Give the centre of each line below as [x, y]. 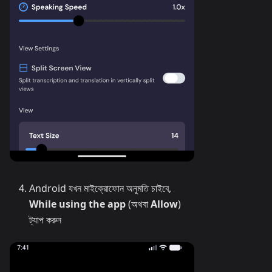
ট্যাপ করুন [45, 219]
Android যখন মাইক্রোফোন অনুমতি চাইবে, [100, 188]
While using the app [77, 204]
